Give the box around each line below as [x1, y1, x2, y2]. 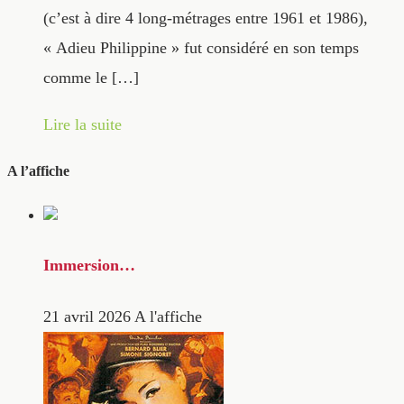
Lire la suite [43, 115, 122, 133]
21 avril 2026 [43, 308, 131, 326]
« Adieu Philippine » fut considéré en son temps [43, 39, 359, 58]
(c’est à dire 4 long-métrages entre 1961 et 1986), [43, 9, 368, 28]
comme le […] [43, 69, 139, 87]
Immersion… [43, 255, 135, 274]
